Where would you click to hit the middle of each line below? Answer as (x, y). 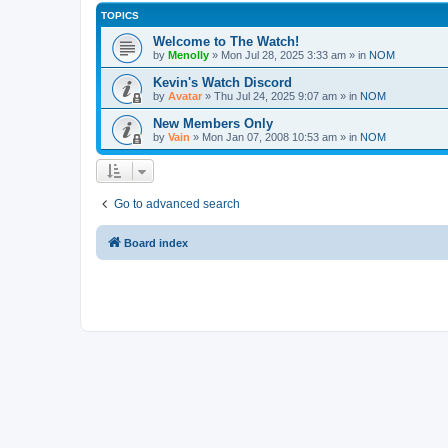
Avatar (185, 95)
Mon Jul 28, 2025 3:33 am (283, 54)
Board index (156, 242)
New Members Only (213, 123)
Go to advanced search (177, 203)
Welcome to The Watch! (226, 41)
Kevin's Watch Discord (222, 82)
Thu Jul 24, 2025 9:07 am (275, 95)
